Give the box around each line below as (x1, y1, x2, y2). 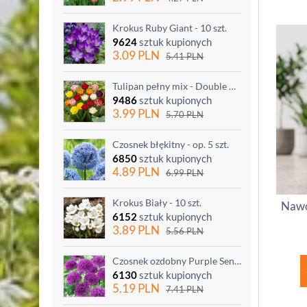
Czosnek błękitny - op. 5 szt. (112, 138, 229, 150)
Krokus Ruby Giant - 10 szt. (112, 21, 227, 34)
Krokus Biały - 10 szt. (112, 196, 201, 208)
